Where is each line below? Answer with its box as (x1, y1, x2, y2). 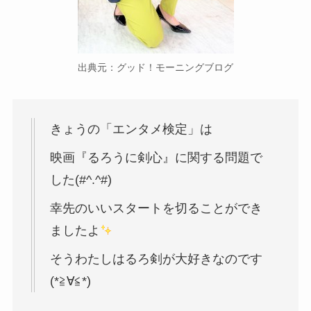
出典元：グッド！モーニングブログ (78, 62, 233, 74)
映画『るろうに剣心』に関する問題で (49, 150, 262, 165)
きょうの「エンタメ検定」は (49, 122, 212, 136)
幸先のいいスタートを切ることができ (49, 201, 262, 215)
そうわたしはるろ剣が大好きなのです (49, 251, 262, 266)
